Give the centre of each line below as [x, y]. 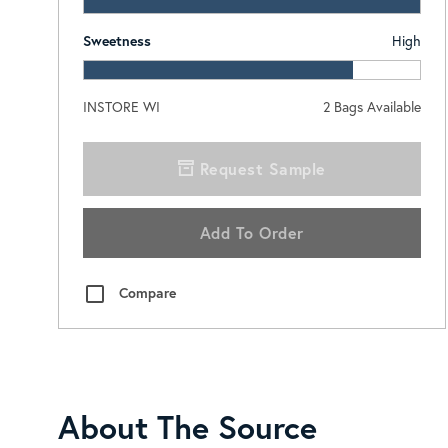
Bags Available [375, 106]
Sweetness [116, 40]
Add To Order [251, 232]
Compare [147, 292]
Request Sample [260, 168]
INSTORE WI [121, 106]
